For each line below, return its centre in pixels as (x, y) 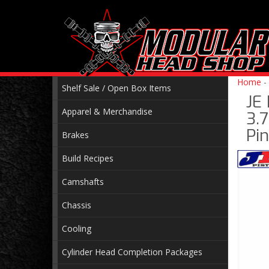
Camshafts (83, 182)
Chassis (77, 205)
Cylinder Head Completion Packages (132, 252)
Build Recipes (88, 158)
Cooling (77, 228)
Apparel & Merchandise (107, 111)
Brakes (75, 135)
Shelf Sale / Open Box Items (116, 88)
